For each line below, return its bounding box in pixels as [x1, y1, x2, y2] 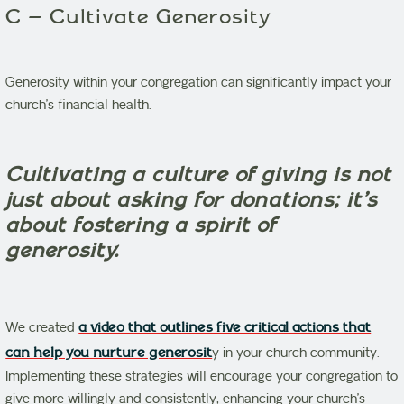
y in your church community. [212, 344, 381, 363]
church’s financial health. [5, 96, 156, 115]
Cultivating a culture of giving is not [5, 162, 392, 188]
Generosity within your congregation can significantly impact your [5, 74, 392, 92]
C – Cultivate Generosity [5, 4, 271, 30]
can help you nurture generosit [5, 344, 213, 362]
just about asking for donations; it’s [5, 188, 378, 213]
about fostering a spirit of [5, 213, 277, 238]
